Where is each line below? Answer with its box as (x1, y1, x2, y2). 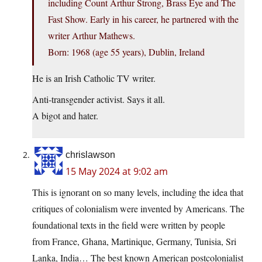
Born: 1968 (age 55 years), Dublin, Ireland (48, 46, 205, 58)
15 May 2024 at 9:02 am (65, 165, 168, 178)
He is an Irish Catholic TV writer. (32, 72, 156, 85)
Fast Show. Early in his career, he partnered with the (48, 13, 239, 26)
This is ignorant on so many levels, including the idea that (32, 186, 243, 199)
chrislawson (65, 150, 115, 160)
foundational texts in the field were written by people (32, 219, 225, 232)
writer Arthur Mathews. (48, 29, 135, 42)
